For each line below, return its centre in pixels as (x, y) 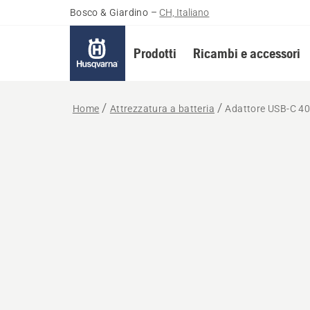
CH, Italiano (184, 12)
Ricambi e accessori (246, 53)
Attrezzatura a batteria (162, 109)
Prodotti (155, 53)
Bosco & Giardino (109, 12)
